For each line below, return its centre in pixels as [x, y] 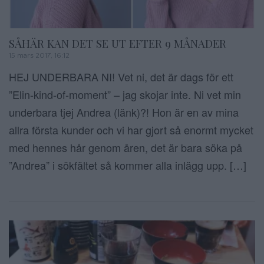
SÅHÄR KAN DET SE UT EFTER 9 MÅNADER [118, 43]
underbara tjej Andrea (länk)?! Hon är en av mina [124, 112]
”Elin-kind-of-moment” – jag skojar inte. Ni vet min [125, 94]
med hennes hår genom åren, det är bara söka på [126, 147]
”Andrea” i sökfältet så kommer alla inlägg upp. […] [128, 165]
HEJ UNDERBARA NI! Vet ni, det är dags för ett [121, 76]
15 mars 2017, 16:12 [39, 55]
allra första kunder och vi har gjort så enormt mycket [131, 129]
